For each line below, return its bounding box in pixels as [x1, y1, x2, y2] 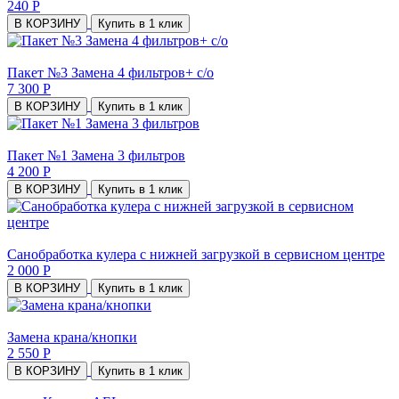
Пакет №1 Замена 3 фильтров [7, 147, 185, 163]
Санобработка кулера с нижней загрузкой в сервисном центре [7, 246, 385, 262]
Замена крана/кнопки [7, 329, 137, 345]
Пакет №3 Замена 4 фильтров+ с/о [7, 64, 214, 80]
